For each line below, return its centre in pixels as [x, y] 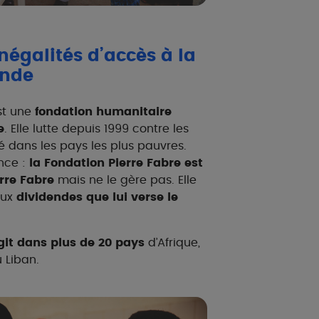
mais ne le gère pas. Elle [125, 180]
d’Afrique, [172, 243]
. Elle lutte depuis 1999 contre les [96, 129]
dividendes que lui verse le [97, 197]
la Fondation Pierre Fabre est [116, 163]
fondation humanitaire [103, 112]
